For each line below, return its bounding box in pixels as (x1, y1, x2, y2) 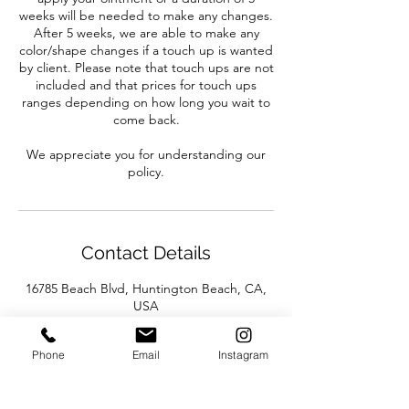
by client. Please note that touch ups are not (18, 59, 274, 76)
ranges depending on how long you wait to (22, 94, 270, 110)
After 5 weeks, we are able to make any (33, 25, 259, 41)
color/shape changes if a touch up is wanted (19, 42, 273, 58)
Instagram (217, 347, 269, 362)
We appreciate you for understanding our (26, 146, 266, 163)
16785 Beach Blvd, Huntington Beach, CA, (26, 280, 267, 297)
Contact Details (81, 242, 211, 264)
